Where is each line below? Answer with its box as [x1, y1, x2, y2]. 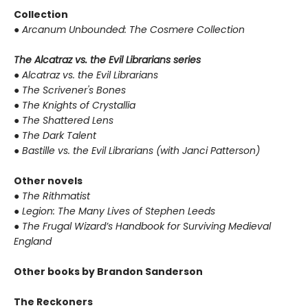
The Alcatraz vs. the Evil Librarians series [14, 53, 201, 67]
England [14, 234, 52, 249]
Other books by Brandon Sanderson [14, 265, 203, 279]
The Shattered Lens [22, 113, 113, 128]
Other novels [14, 174, 82, 188]
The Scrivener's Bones [22, 83, 126, 98]
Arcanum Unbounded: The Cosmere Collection [22, 23, 245, 37]
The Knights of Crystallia [22, 98, 135, 113]
